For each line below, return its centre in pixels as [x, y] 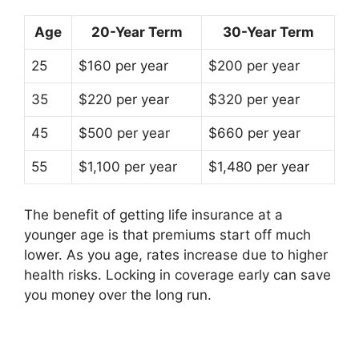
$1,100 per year [128, 167]
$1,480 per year [259, 167]
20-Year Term [137, 32]
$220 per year [124, 99]
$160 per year [123, 66]
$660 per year [254, 133]
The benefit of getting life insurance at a [153, 214]
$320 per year [254, 99]
